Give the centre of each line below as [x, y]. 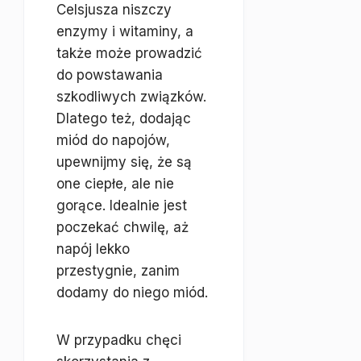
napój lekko [93, 249]
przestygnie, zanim [118, 271]
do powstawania [110, 75]
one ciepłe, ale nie [115, 184]
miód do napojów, [113, 140]
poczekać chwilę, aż [122, 227]
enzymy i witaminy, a [125, 31]
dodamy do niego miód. [132, 293]
